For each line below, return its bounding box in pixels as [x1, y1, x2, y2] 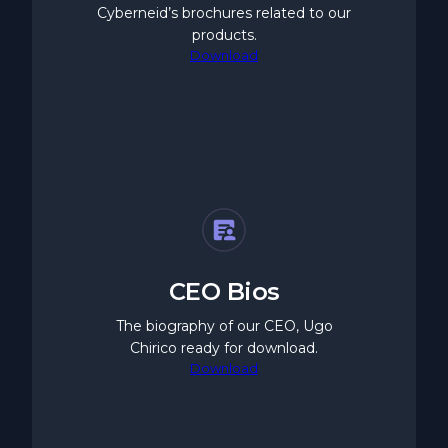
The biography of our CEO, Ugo [115, 316, 333, 335]
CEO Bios [168, 276, 280, 306]
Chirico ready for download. [130, 338, 318, 357]
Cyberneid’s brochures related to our [97, 3, 351, 22]
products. [191, 25, 257, 44]
